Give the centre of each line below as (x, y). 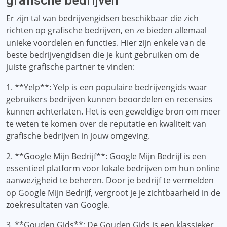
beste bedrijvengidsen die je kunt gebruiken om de (103, 55)
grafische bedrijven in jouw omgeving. (78, 136)
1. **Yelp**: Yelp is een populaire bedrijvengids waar (107, 87)
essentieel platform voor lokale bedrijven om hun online (113, 168)
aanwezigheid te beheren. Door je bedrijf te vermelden (110, 180)
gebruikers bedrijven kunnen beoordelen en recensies (109, 99)
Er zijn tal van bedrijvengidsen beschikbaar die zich (102, 18)
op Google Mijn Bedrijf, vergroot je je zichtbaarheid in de (113, 193)
